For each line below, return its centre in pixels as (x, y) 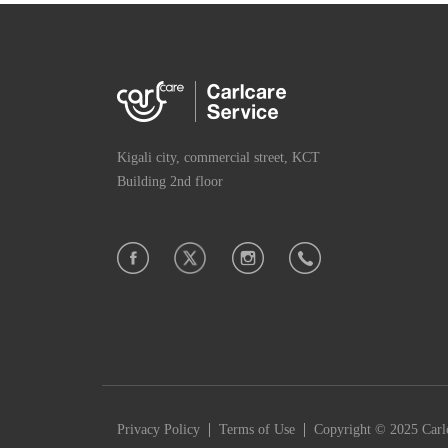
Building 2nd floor (170, 181)
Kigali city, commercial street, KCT (218, 157)
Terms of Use (257, 429)
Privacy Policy (158, 429)
